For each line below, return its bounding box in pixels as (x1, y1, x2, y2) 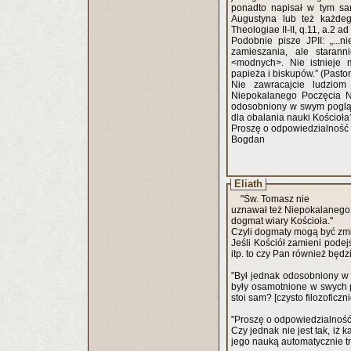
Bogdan (231, 134, 267, 145)
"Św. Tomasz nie (241, 194, 309, 204)
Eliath (234, 178, 262, 190)
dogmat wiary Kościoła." (231, 215, 333, 226)
